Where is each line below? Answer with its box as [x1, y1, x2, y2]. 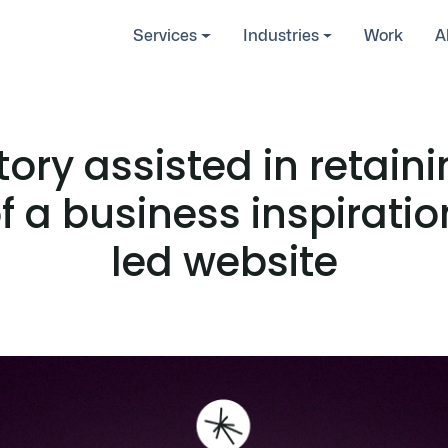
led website [110, 234, 338, 290]
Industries [242, 26, 319, 45]
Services [132, 26, 197, 45]
